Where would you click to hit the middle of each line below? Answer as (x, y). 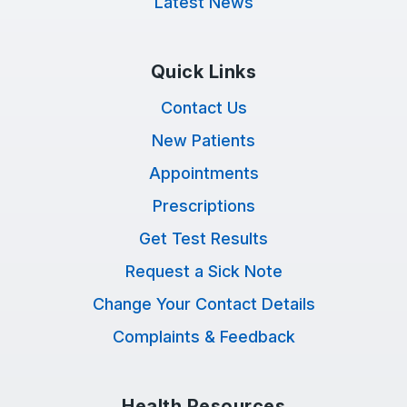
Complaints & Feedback (203, 337)
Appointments (203, 173)
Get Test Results (203, 238)
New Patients (203, 140)
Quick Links (203, 72)
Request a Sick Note (203, 271)
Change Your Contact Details (203, 304)
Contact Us (203, 108)
